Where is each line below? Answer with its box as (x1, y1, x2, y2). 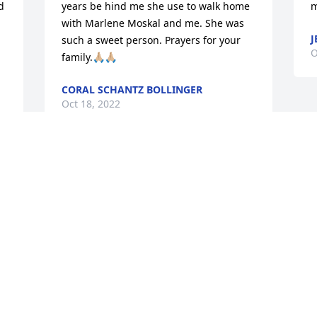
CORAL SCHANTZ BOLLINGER (62, 83, 203, 97)
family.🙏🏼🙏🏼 (62, 50, 117, 64)
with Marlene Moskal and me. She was (62, 16, 245, 30)
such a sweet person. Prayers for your (62, 33, 241, 47)
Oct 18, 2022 (62, 97, 121, 111)
